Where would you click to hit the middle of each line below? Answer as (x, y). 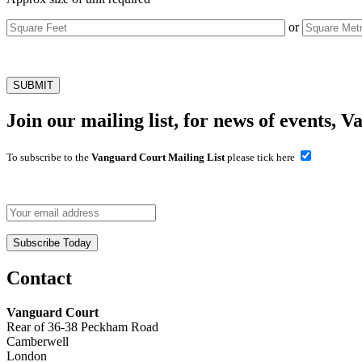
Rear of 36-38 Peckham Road (82, 326)
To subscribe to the (49, 157)
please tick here (261, 157)
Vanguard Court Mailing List (158, 157)
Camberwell (38, 341)
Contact (39, 278)
